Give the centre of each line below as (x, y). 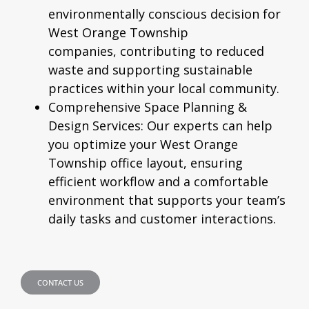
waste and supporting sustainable (150, 69)
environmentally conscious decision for (165, 13)
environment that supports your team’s (167, 200)
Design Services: (96, 125)
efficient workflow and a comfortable (158, 181)
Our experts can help (208, 125)
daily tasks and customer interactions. (162, 218)
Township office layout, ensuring (146, 162)
